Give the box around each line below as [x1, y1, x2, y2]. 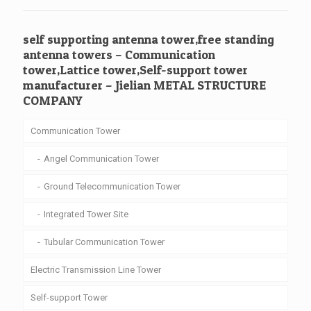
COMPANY [23, 93, 83, 108]
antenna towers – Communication [23, 47, 215, 62]
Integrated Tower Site [44, 209, 128, 220]
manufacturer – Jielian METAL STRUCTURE [23, 78, 266, 93]
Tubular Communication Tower [44, 237, 165, 248]
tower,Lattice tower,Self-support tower [23, 62, 248, 78]
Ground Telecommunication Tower [44, 181, 180, 192]
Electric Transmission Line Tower [31, 264, 161, 276]
